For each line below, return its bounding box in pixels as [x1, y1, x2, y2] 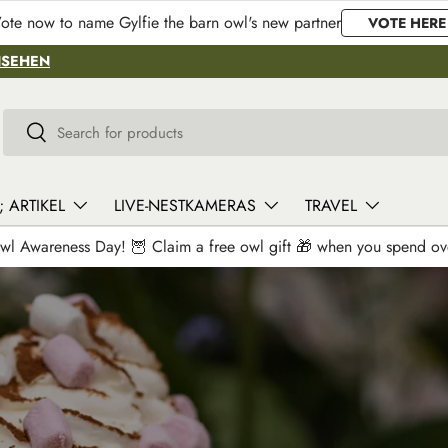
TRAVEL [305, 194, 357, 217]
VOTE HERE [368, 13, 446, 33]
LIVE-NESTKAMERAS [114, 194, 256, 217]
